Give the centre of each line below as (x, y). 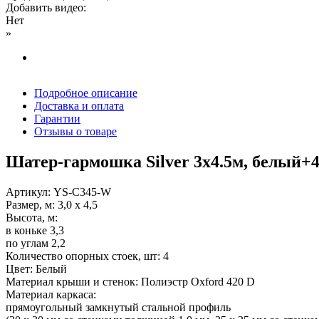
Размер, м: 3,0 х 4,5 (52, 204)
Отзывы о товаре (75, 131)
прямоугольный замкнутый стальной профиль (118, 307)
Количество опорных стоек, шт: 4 (87, 256)
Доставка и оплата (79, 105)
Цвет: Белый (36, 268)
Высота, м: (32, 217)
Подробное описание (86, 93)
